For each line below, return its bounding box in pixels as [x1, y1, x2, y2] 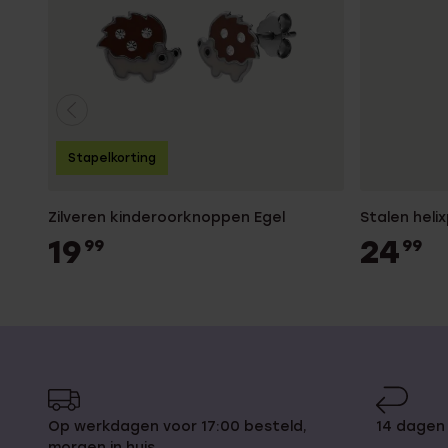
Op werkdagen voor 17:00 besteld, [48, 418, 307, 436]
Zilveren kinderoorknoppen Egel [48, 208, 285, 226]
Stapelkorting [68, 150, 156, 165]
